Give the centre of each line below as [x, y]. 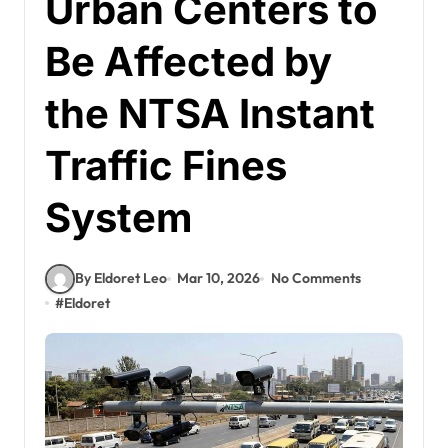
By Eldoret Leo [121, 278]
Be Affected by [188, 61]
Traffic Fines [166, 165]
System [119, 217]
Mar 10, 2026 [219, 278]
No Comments [315, 278]
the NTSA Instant [210, 113]
